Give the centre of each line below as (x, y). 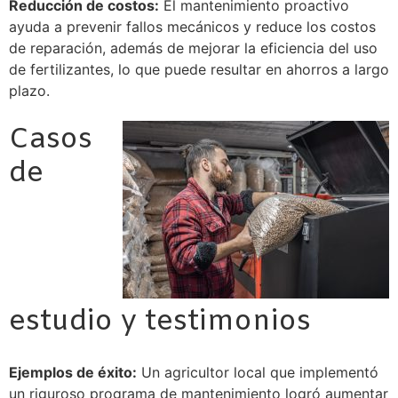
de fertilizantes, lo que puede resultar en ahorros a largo (199, 69)
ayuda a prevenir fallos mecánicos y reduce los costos (192, 26)
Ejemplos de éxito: (73, 373)
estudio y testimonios (160, 322)
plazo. (29, 90)
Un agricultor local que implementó (258, 373)
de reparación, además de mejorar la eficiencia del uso (193, 48)
